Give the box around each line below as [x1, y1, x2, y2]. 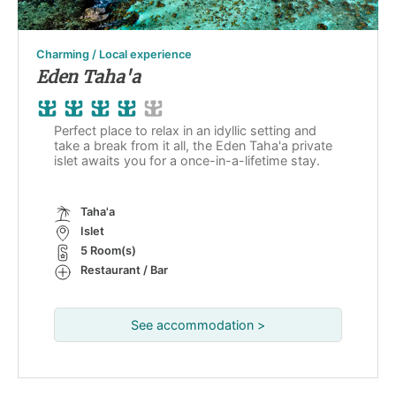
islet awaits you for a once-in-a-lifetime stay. [54, 153, 320, 169]
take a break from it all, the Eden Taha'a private [54, 138, 332, 154]
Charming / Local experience [36, 48, 192, 62]
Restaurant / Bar [80, 263, 168, 278]
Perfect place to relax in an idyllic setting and [54, 123, 316, 139]
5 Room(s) [80, 244, 136, 258]
